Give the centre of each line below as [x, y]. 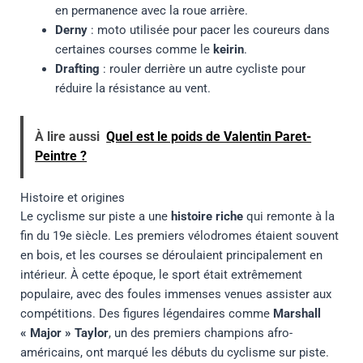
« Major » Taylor [64, 333]
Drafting [78, 68]
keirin [229, 49]
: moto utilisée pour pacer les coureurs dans [209, 30]
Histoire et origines [72, 198]
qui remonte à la [288, 217]
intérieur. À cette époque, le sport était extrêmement [161, 275]
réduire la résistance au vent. [133, 88]
